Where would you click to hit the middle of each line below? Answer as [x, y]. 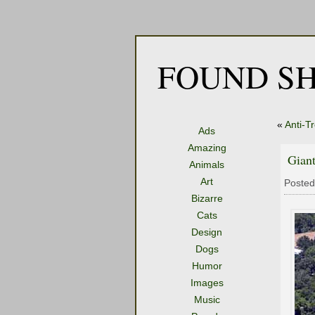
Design [207, 232]
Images [207, 283]
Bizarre [207, 198]
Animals [207, 165]
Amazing [207, 148]
